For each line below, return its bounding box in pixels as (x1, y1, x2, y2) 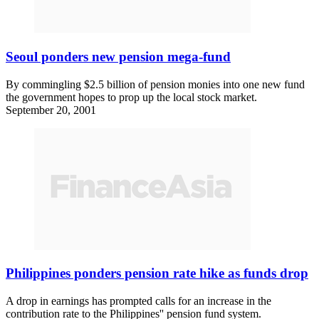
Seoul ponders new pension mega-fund (6, 48, 231, 64)
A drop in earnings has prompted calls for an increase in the (6, 294, 271, 307)
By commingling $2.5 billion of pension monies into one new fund (6, 78, 305, 90)
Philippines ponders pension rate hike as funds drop (6, 266, 308, 281)
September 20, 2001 (6, 103, 96, 116)
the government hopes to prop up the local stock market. (6, 90, 257, 103)
